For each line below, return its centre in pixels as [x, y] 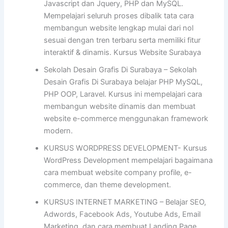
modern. [59, 131]
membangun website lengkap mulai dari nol [119, 28]
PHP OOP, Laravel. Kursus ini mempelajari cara [123, 94]
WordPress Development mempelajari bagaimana [129, 160]
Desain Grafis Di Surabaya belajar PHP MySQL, [123, 82]
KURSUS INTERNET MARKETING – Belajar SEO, [125, 202]
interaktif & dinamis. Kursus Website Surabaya [123, 52]
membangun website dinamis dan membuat [120, 106]
